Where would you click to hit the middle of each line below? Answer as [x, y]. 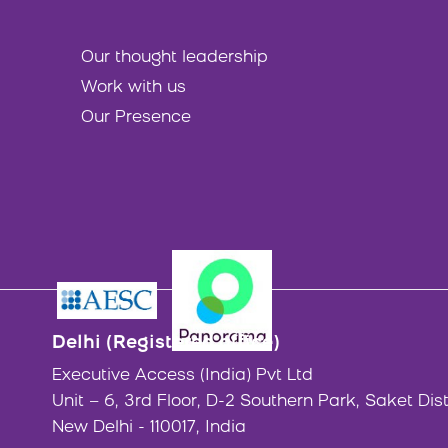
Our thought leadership [174, 58]
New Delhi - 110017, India [149, 428]
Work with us [133, 88]
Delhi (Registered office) [166, 344]
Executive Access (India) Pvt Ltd [182, 376]
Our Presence [136, 118]
